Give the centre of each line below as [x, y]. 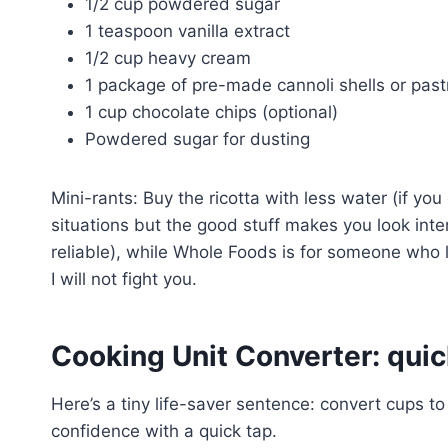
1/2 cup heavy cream [168, 58]
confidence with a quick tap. [164, 431]
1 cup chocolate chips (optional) [211, 112]
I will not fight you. [124, 279]
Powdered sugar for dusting [197, 139]
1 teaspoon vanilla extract [187, 31]
